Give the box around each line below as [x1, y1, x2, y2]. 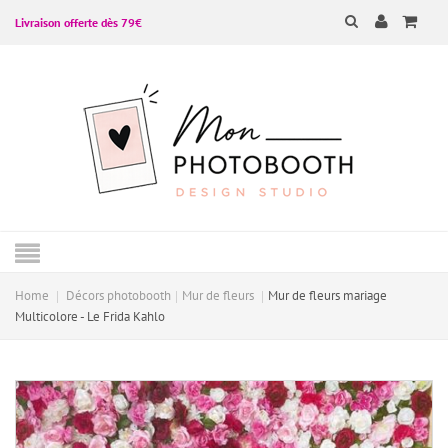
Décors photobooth [66, 287, 171, 304]
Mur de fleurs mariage [268, 287, 387, 304]
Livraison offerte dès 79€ [15, 15, 142, 30]
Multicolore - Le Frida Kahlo [15, 308, 165, 325]
